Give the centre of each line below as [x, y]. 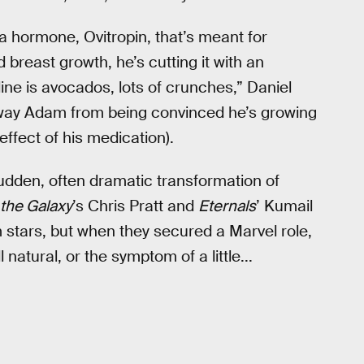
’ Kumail [284, 206]
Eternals [227, 206]
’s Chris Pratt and [135, 206]
